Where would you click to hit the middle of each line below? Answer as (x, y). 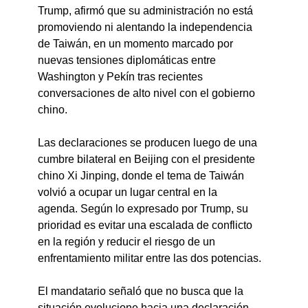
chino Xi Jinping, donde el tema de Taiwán (143, 176)
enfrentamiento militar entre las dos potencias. (150, 258)
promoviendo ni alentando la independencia (147, 27)
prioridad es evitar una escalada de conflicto (147, 225)
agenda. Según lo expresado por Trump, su (145, 209)
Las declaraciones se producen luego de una (149, 143)
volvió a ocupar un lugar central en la (129, 192)
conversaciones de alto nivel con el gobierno (148, 93)
